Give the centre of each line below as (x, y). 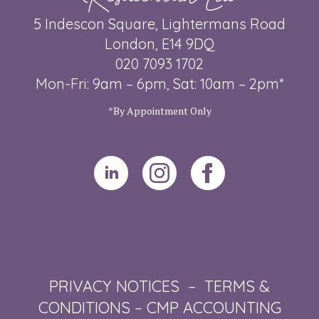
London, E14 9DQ (159, 44)
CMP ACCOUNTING (214, 308)
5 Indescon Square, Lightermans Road (159, 24)
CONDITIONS (84, 308)
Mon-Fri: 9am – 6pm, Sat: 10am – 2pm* (159, 84)
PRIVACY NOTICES (114, 286)
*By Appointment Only (159, 111)
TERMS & (237, 286)
